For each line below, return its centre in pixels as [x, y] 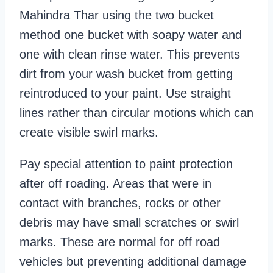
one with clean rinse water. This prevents [130, 55]
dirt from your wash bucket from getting [126, 74]
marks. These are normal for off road [120, 242]
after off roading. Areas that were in [115, 184]
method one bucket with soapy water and [131, 35]
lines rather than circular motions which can [136, 113]
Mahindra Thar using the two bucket [117, 16]
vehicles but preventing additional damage [133, 262]
